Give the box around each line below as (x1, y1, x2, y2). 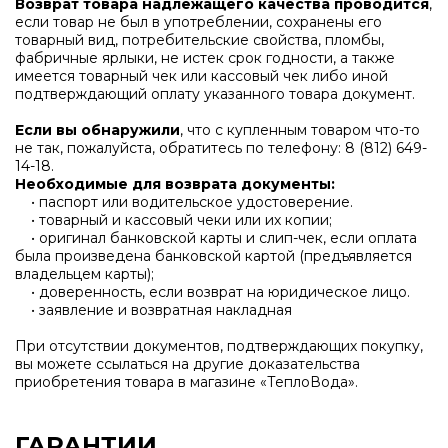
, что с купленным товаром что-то (180, 121, 420, 140)
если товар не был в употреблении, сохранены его (15, 13, 382, 32)
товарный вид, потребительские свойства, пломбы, (15, 31, 384, 50)
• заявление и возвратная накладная (15, 301, 292, 320)
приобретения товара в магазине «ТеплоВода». (15, 373, 358, 392)
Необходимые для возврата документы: (15, 175, 335, 194)
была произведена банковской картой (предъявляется (15, 247, 412, 266)
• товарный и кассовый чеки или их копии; (15, 211, 332, 230)
